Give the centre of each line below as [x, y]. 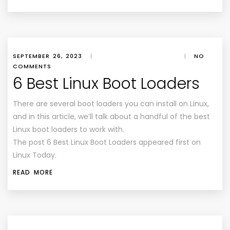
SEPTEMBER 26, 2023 [47, 56]
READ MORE [33, 172]
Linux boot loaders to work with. [69, 129]
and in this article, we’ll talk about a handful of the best [111, 117]
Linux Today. [35, 155]
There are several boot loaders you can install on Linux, [111, 104]
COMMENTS [32, 66]
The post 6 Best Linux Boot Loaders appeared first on [107, 142]
